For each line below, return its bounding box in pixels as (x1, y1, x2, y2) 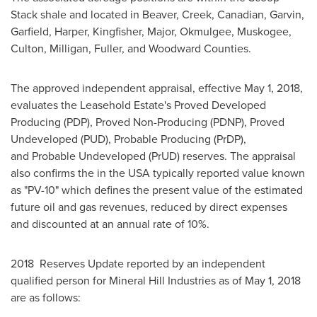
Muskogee (237, 23, 289, 40)
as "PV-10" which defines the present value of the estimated (11, 182, 303, 198)
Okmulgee (180, 23, 231, 40)
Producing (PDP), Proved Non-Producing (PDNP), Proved (11, 114, 284, 130)
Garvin (270, 6, 301, 23)
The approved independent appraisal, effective (11, 80, 244, 96)
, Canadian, (212, 6, 270, 23)
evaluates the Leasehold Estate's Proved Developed (11, 97, 266, 113)
